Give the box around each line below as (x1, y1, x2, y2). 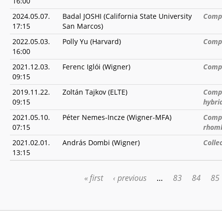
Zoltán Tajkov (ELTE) (62, 87, 127, 97)
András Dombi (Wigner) (62, 138, 140, 147)
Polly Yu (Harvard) (62, 37, 121, 46)
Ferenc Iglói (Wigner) (62, 62, 130, 71)
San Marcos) (62, 21, 103, 31)
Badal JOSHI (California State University (62, 11, 192, 21)
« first (84, 172, 104, 183)
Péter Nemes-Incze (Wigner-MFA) (62, 112, 171, 122)
